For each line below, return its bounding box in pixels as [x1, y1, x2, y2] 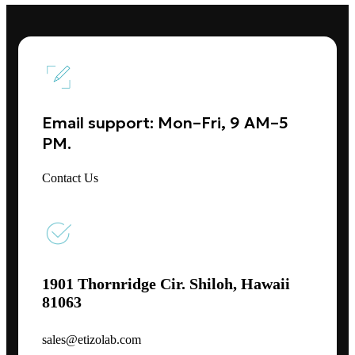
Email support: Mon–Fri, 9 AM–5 [42, 113, 288, 134]
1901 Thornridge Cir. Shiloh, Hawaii [42, 275, 290, 292]
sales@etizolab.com [42, 332, 141, 346]
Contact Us [42, 171, 101, 185]
